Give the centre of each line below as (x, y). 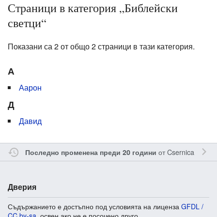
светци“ (27, 23)
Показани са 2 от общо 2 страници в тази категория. (101, 46)
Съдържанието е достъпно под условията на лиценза (94, 206)
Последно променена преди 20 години (91, 152)
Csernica (180, 152)
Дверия (22, 186)
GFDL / (192, 206)
